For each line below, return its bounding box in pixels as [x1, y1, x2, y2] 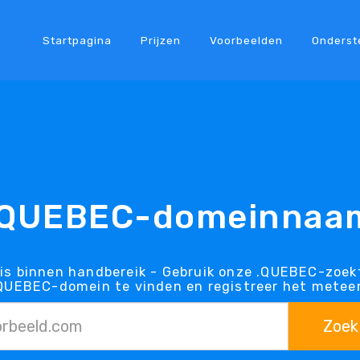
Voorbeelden [209, 33, 283, 47]
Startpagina [42, 33, 112, 47]
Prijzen [140, 33, 181, 47]
